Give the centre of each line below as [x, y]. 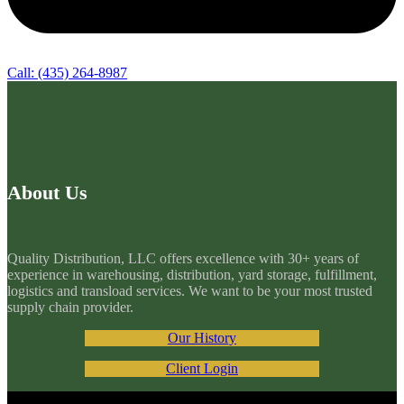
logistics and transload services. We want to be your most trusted [190, 291]
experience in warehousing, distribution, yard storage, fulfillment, [192, 275]
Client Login [202, 369]
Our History [202, 338]
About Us [47, 193]
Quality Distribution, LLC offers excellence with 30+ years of [183, 259]
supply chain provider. [70, 308]
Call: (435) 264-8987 [67, 72]
